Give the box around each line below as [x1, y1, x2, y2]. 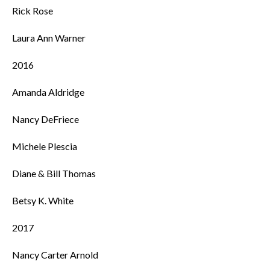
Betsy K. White [12, 195, 74, 206]
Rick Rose [12, 5, 53, 16]
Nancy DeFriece [12, 113, 79, 125]
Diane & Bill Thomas [12, 168, 96, 179]
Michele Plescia [12, 140, 77, 152]
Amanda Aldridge [12, 86, 84, 98]
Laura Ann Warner [12, 32, 86, 43]
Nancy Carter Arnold [12, 249, 98, 260]
